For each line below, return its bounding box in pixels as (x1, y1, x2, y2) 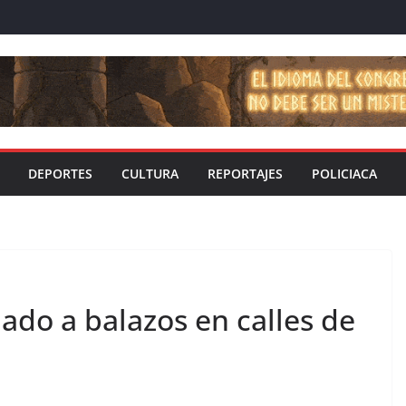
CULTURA (121, 165, 179, 183)
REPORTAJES (208, 165, 283, 183)
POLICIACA (312, 165, 377, 183)
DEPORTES (28, 165, 92, 183)
